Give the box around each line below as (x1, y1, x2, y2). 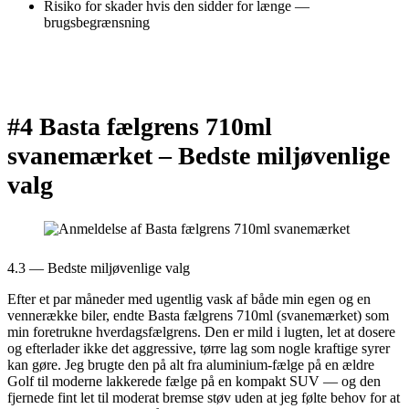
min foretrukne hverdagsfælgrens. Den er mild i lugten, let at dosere (7, 324, 395, 341)
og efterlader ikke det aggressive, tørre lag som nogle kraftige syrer (7, 341, 390, 357)
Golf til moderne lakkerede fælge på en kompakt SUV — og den (7, 373, 381, 390)
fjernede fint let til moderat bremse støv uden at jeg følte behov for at (7, 390, 400, 406)
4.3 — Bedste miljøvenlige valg (7, 260, 190, 277)
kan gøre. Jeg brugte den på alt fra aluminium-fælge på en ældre (7, 357, 374, 373)
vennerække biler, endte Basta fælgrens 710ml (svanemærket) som (7, 308, 389, 324)
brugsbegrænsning (44, 14, 150, 30)
